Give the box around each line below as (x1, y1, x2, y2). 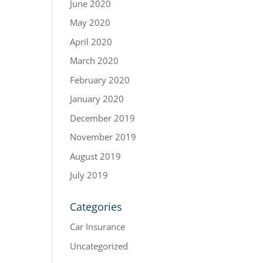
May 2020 (70, 16, 111, 28)
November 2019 (70, 131, 137, 143)
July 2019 (70, 169, 109, 181)
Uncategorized (70, 240, 129, 252)
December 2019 (70, 112, 136, 124)
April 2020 (70, 35, 113, 48)
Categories (70, 200, 123, 214)
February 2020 (70, 73, 130, 86)
